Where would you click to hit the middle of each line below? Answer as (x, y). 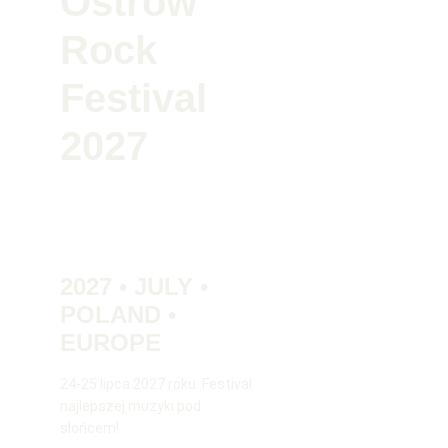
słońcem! (89, 428)
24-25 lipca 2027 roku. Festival (157, 384)
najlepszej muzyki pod (132, 406)
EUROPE (110, 342)
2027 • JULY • (137, 286)
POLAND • (121, 314)
